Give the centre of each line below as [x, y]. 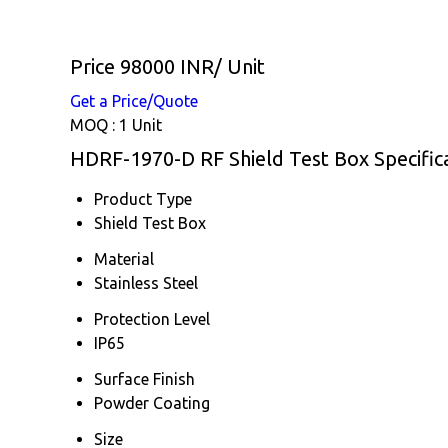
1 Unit [140, 124]
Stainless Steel [146, 282]
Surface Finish [144, 378]
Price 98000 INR [142, 66]
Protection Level [152, 318]
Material [124, 258]
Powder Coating [152, 402]
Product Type [143, 198]
